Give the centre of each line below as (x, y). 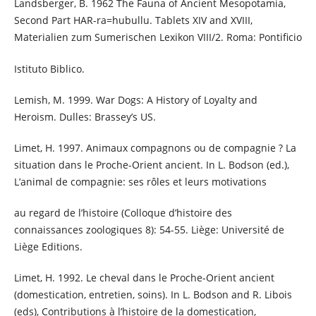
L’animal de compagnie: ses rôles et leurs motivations (140, 181)
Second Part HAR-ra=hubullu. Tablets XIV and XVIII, (133, 20)
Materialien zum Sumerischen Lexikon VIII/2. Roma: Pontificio (158, 37)
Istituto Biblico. (49, 68)
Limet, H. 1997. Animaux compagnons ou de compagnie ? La (155, 147)
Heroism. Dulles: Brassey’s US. (85, 116)
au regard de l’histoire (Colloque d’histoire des (123, 212)
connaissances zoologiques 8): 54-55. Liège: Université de (149, 229)
